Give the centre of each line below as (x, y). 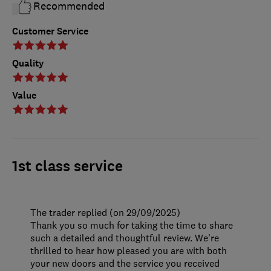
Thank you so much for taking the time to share (132, 225)
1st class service (67, 167)
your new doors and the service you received (125, 263)
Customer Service (50, 31)
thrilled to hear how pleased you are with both (129, 251)
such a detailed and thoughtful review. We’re (125, 238)
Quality (28, 64)
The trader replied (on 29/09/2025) (105, 213)
